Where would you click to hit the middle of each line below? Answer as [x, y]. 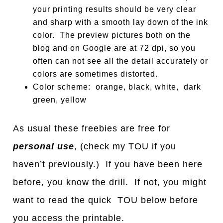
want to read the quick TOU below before [106, 200]
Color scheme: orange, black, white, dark [117, 87]
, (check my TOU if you [125, 146]
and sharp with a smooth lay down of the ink [121, 22]
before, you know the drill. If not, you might [110, 182]
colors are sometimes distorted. [96, 74]
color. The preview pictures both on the [112, 35]
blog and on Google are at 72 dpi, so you [114, 48]
